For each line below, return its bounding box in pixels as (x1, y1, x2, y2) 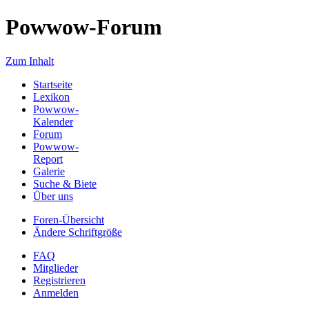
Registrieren (33, 274, 86, 286)
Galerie (33, 165, 65, 177)
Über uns (33, 190, 73, 202)
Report (33, 152, 63, 165)
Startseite (33, 78, 72, 90)
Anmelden (33, 286, 79, 299)
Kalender (33, 115, 73, 128)
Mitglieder (33, 261, 78, 274)
